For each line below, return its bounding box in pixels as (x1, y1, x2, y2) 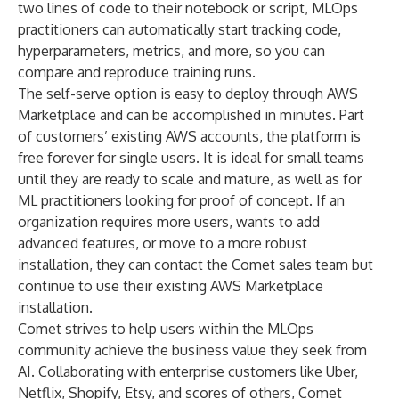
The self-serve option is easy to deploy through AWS (18, 85, 358, 102)
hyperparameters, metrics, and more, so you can (18, 42, 325, 60)
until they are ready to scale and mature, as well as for (18, 170, 362, 188)
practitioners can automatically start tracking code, (18, 20, 341, 38)
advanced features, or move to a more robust (18, 234, 307, 252)
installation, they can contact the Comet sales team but (18, 256, 373, 273)
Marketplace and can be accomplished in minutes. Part (18, 106, 364, 124)
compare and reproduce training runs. (18, 63, 256, 81)
